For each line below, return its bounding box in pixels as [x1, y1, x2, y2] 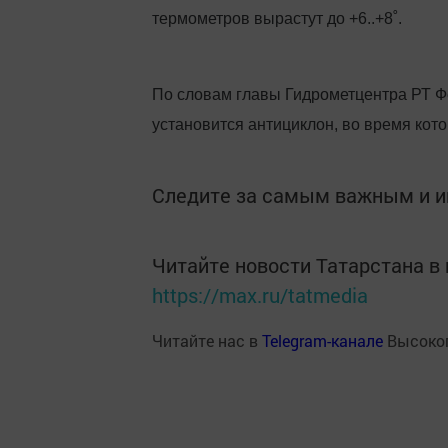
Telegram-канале [262, 330, 383, 351]
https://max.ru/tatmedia [152, 282, 368, 308]
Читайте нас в [152, 330, 262, 351]
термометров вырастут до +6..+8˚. [152, 10, 402, 27]
